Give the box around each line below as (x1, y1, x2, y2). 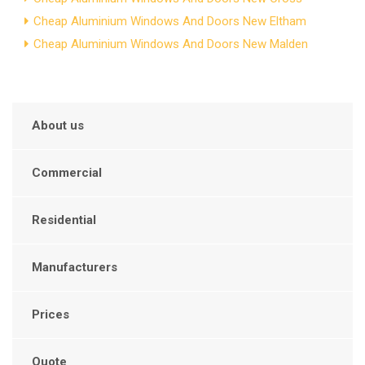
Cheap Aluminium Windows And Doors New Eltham (33, 13, 306, 29)
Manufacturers (32, 259, 117, 275)
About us (32, 117, 84, 133)
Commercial (32, 165, 102, 180)
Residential (32, 212, 96, 227)
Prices (32, 306, 69, 322)
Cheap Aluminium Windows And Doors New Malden (33, 36, 308, 51)
